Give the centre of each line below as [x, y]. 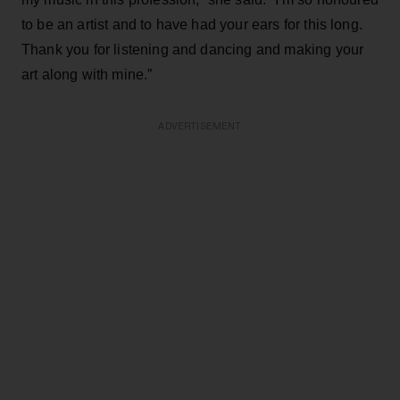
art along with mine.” [87, 74]
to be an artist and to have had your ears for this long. [192, 24]
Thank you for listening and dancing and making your [193, 49]
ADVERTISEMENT [200, 126]
